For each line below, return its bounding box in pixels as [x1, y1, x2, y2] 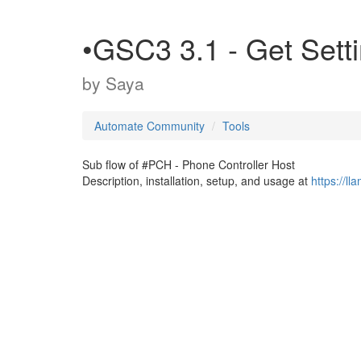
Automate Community [94, 118, 205, 134]
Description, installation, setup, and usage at [82, 172, 311, 189]
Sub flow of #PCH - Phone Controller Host [82, 156, 295, 172]
